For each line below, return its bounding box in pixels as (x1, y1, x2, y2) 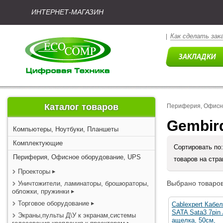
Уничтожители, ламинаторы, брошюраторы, (18, 180, 149, 187)
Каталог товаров (44, 102, 118, 112)
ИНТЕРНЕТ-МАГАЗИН (31, 8, 104, 16)
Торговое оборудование (18, 200, 91, 207)
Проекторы (18, 168, 50, 175)
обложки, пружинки (12, 188, 69, 195)
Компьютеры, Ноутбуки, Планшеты (13, 125, 118, 133)
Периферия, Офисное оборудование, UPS (13, 153, 141, 161)
